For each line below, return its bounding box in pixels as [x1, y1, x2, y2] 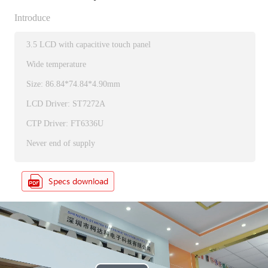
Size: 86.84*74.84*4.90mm [26, 80, 120, 89]
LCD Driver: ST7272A [26, 99, 105, 109]
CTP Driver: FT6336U [26, 119, 103, 129]
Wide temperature [26, 60, 86, 69]
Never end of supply [26, 139, 95, 148]
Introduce [14, 13, 50, 23]
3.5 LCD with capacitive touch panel [26, 40, 151, 50]
